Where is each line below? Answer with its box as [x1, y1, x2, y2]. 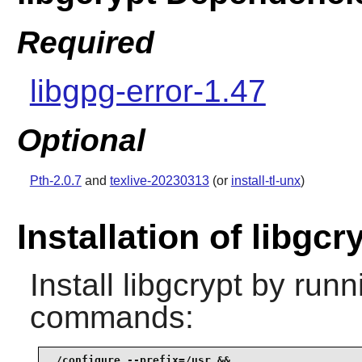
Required [16, 24, 154, 60]
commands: [29, 299, 194, 335]
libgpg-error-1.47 [29, 73, 266, 108]
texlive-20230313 [109, 174, 209, 188]
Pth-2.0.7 [29, 174, 82, 188]
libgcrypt [122, 267, 242, 302]
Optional [16, 123, 145, 158]
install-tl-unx [230, 174, 301, 188]
